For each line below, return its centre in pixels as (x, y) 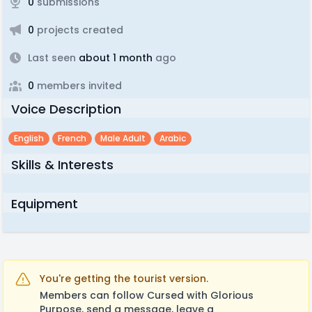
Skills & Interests (62, 165)
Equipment (45, 204)
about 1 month (114, 58)
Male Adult (123, 138)
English (29, 138)
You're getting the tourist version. (124, 279)
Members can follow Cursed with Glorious (147, 295)
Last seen (52, 58)
